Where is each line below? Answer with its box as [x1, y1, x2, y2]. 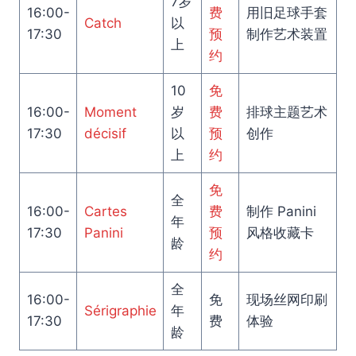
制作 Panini [246, 203, 316, 219]
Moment [83, 103, 137, 120]
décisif [83, 125, 126, 141]
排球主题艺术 [246, 103, 327, 120]
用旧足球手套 [246, 4, 327, 21]
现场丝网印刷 [246, 291, 327, 308]
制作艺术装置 [246, 25, 327, 42]
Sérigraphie [83, 302, 157, 319]
